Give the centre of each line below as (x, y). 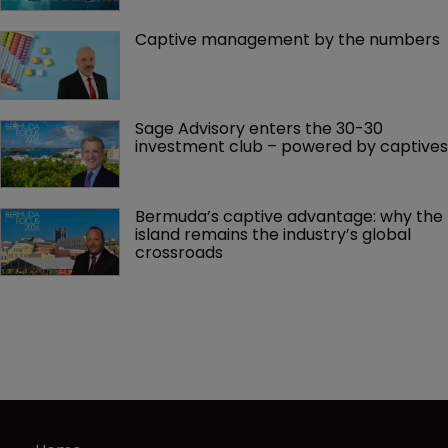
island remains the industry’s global (275, 234)
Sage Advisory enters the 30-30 (261, 128)
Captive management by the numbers (287, 40)
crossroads (179, 252)
